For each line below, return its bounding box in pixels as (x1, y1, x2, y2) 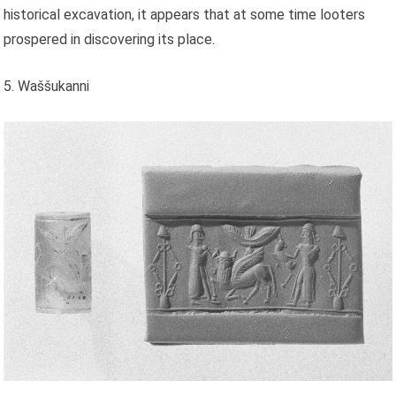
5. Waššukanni (4, 77, 90, 95)
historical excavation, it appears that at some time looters (4, 5, 366, 23)
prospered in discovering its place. (4, 30, 216, 48)
